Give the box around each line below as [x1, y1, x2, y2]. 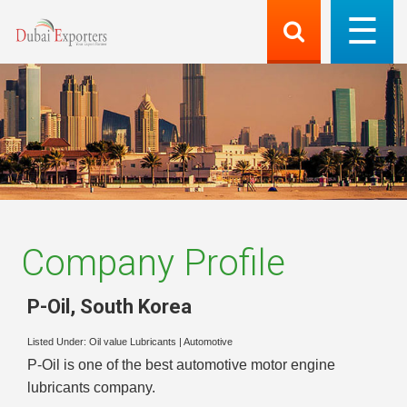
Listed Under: [27, 336, 89, 348]
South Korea [80, 294, 192, 318]
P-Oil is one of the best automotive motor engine [27, 357, 335, 373]
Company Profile [21, 242, 285, 284]
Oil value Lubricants [89, 336, 176, 348]
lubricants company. [27, 380, 155, 396]
